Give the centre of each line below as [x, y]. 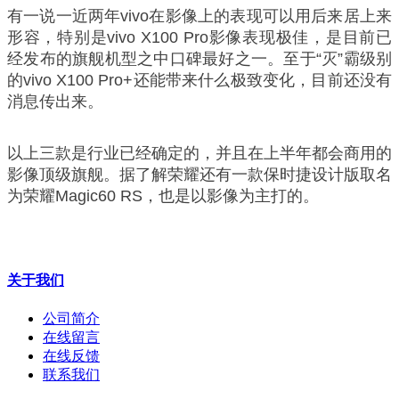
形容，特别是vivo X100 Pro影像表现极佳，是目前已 [199, 37]
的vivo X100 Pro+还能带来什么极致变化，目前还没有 [199, 80]
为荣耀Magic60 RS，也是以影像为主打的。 [163, 196]
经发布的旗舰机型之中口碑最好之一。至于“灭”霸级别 [199, 59]
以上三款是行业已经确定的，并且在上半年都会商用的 [199, 153]
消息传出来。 [55, 102]
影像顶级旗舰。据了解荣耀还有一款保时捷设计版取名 [199, 175]
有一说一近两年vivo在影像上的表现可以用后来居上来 [199, 16]
